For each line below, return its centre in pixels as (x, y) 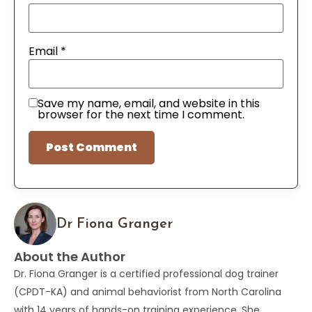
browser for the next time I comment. (141, 115)
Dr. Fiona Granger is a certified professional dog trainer (146, 274)
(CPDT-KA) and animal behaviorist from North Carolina (148, 292)
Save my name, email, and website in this (149, 104)
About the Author (70, 257)
